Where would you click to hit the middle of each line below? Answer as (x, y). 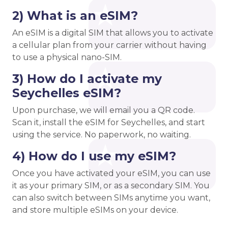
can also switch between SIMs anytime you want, (111, 198)
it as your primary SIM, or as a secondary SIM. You (111, 186)
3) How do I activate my (87, 79)
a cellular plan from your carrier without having (109, 45)
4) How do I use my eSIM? (94, 156)
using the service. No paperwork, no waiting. (102, 135)
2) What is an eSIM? (75, 16)
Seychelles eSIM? (67, 93)
